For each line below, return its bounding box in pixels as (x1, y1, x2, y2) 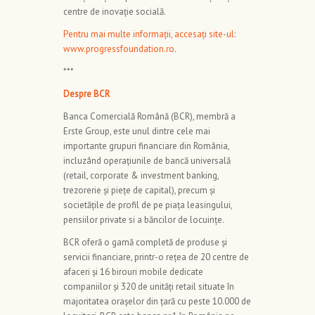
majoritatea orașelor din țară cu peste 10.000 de (63, 295, 251, 307)
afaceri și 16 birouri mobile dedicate (63, 265, 203, 278)
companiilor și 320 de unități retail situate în (63, 280, 234, 292)
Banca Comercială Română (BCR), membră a (63, 110, 236, 122)
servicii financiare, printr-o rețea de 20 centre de (63, 250, 249, 263)
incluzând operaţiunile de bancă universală (63, 154, 231, 167)
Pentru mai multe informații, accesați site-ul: (63, 27, 236, 40)
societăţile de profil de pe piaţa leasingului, (63, 198, 232, 211)
